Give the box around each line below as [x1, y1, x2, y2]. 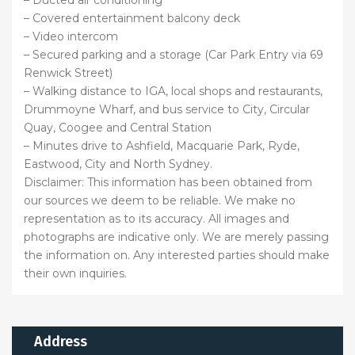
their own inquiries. [24, 265, 127, 281]
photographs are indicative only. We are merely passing [24, 229, 329, 244]
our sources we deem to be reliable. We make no [24, 193, 296, 208]
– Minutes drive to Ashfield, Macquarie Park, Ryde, [24, 138, 300, 153]
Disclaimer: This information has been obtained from [24, 174, 312, 189]
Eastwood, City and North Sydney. [24, 156, 212, 171]
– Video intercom [24, 29, 118, 44]
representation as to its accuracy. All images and [24, 211, 289, 226]
